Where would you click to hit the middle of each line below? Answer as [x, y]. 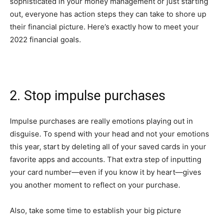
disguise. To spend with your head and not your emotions [110, 134]
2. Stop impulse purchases [88, 96]
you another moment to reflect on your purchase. [95, 185]
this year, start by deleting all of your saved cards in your [108, 146]
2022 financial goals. [45, 39]
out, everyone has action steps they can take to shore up [108, 14]
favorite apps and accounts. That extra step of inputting [106, 159]
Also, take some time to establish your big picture [96, 210]
